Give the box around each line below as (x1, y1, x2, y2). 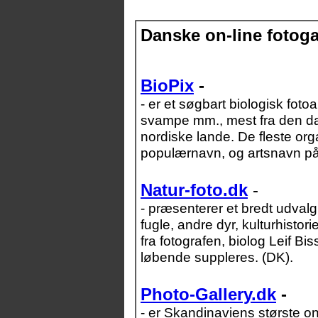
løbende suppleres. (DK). (141, 249, 293, 265)
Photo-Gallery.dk (141, 285, 276, 304)
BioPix (141, 76, 194, 95)
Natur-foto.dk (141, 180, 248, 199)
